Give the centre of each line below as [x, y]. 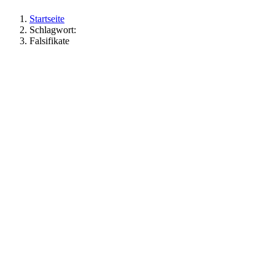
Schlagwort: [53, 29]
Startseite [47, 18]
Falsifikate [49, 41]
